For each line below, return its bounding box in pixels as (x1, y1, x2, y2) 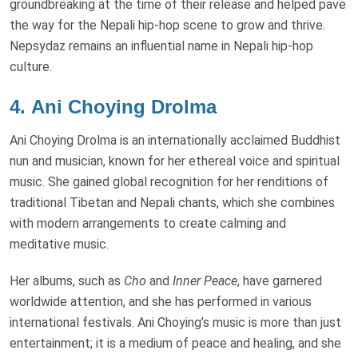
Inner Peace (173, 273, 237, 289)
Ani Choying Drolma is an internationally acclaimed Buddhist (10, 133, 340, 149)
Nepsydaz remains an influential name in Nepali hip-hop (10, 38, 313, 54)
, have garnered (237, 273, 322, 289)
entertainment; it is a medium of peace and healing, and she (10, 336, 341, 352)
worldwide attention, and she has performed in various (10, 294, 312, 310)
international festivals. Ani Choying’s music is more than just (10, 315, 341, 331)
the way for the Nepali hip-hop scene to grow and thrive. (10, 17, 325, 33)
